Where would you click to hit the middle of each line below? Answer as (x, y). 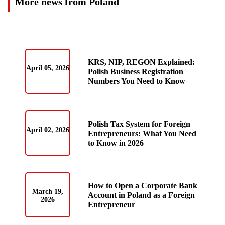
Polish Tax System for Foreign (139, 124)
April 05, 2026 (48, 68)
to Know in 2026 (116, 143)
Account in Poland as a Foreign (141, 195)
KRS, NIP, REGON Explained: (141, 62)
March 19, (48, 192)
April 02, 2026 (48, 130)
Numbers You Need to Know (137, 81)
